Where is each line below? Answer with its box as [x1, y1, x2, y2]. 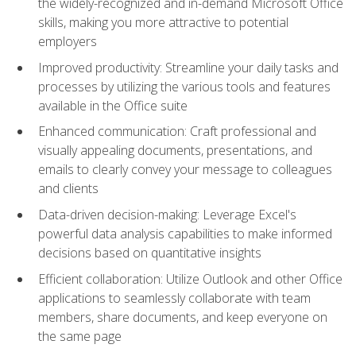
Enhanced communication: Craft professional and [38, 122, 316, 141]
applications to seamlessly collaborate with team [38, 288, 311, 307]
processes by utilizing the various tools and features [38, 77, 331, 95]
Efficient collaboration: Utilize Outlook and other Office [38, 269, 342, 288]
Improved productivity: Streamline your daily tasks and [38, 58, 339, 76]
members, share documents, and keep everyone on [38, 308, 327, 326]
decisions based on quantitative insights [38, 244, 261, 262]
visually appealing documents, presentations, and [38, 141, 312, 160]
